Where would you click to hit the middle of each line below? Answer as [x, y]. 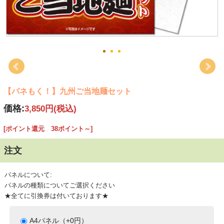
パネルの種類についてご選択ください [59, 185]
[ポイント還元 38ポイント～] [48, 129]
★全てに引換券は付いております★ [56, 196]
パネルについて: [28, 175]
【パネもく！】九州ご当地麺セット [67, 91]
